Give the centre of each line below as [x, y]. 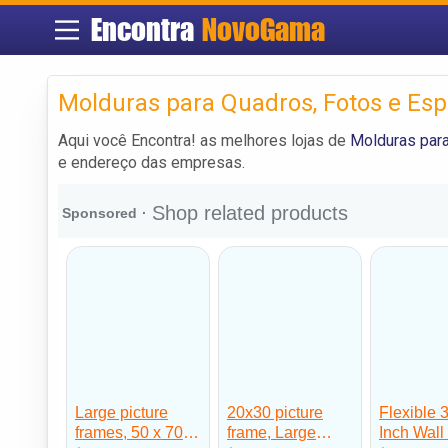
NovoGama [263, 29]
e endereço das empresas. [151, 162]
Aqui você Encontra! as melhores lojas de [204, 140]
